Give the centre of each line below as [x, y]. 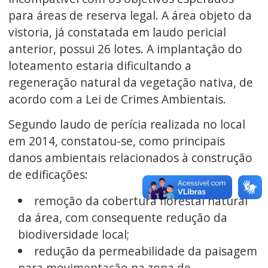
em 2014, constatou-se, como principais [116, 141]
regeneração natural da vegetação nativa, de [130, 82]
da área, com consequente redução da [122, 218]
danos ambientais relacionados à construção [130, 158]
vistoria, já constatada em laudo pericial [117, 32]
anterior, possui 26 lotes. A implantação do [125, 48]
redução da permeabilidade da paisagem [145, 251]
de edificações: [48, 175]
